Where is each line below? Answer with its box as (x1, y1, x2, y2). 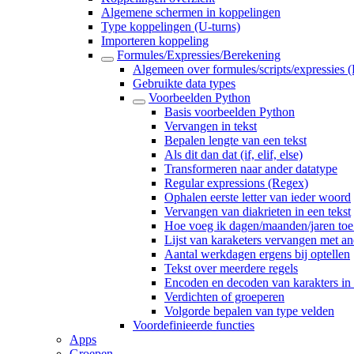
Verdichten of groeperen (164, 290, 284, 303)
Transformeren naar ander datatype (164, 162, 337, 175)
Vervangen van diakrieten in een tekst (164, 205, 351, 218)
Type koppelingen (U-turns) (101, 20, 240, 33)
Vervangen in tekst (164, 119, 257, 133)
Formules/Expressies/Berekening (117, 48, 281, 62)
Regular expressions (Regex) (164, 176, 308, 190)
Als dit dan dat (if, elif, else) (164, 148, 303, 161)
